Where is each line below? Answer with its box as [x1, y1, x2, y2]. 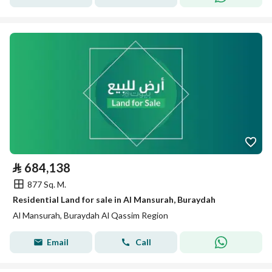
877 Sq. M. [27, 178, 66, 189]
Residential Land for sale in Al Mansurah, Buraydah [13, 194, 216, 205]
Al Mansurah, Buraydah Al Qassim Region [13, 210, 168, 220]
